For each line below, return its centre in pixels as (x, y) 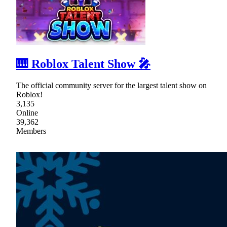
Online (27, 112)
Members (31, 131)
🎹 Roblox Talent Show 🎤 (83, 64)
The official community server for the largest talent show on (111, 85)
